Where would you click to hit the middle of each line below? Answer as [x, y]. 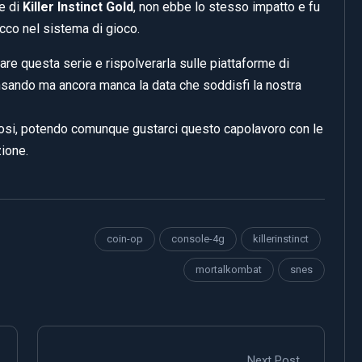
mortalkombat [229, 269]
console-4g [198, 238]
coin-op [125, 238]
